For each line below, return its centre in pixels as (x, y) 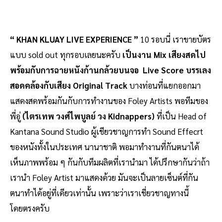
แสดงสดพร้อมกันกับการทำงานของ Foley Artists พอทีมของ (109, 101)
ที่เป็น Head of (182, 116)
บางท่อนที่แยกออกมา (164, 85)
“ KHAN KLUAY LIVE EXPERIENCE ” (75, 39)
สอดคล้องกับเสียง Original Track (69, 85)
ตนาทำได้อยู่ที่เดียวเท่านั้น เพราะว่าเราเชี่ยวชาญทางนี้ (99, 193)
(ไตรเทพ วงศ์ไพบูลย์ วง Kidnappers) (88, 116)
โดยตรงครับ (30, 208)
